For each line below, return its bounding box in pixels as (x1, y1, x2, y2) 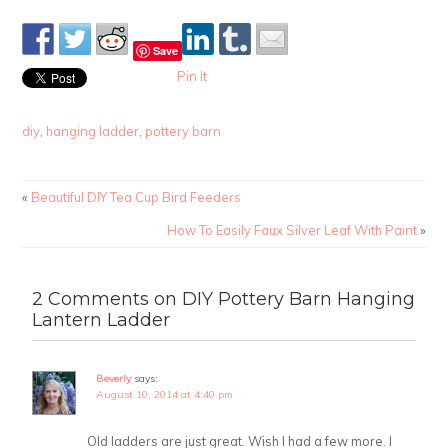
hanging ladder (46, 122, 140, 139)
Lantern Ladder (32, 308, 171, 330)
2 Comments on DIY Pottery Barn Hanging (32, 287, 416, 309)
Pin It (177, 67, 208, 84)
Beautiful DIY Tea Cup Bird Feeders (31, 188, 242, 205)
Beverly (96, 371, 132, 385)
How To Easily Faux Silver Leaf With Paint (166, 221, 417, 238)
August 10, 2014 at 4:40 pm (96, 387, 234, 401)
